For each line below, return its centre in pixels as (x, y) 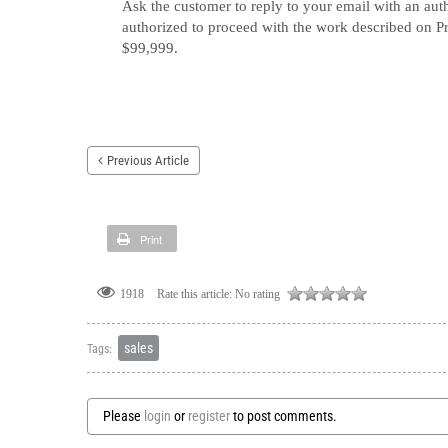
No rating (257, 294)
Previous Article (148, 160)
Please (123, 416)
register (209, 416)
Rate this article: (194, 294)
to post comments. (283, 416)
